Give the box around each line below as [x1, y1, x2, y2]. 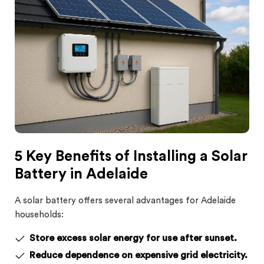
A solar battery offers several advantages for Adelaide [15, 196, 236, 205]
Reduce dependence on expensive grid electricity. [29, 250, 247, 260]
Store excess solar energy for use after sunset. [29, 233, 237, 243]
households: [15, 210, 64, 219]
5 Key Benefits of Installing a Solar [15, 148, 247, 164]
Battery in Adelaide [15, 166, 148, 181]
